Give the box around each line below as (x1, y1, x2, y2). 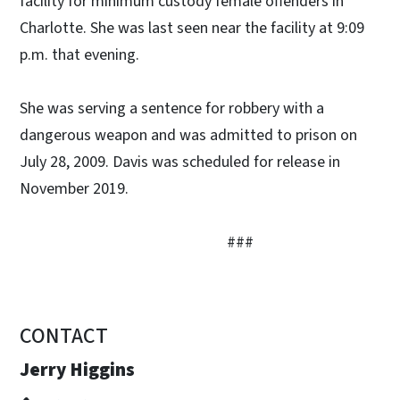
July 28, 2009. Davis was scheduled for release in (20, 150, 340, 173)
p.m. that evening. (20, 43, 139, 66)
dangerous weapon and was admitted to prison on (20, 123, 357, 146)
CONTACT (20, 320, 108, 352)
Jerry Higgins (20, 355, 135, 383)
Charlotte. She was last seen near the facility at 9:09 (20, 16, 364, 39)
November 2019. (20, 177, 129, 200)
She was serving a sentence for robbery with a (20, 96, 324, 120)
